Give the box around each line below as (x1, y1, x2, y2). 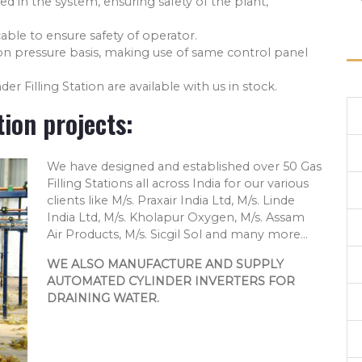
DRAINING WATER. (47, 291, 159, 306)
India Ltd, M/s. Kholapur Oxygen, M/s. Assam (47, 210, 305, 225)
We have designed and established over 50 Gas (47, 159, 322, 175)
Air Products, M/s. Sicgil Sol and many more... (47, 227, 308, 242)
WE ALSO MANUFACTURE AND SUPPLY (47, 257, 284, 272)
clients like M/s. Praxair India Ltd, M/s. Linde (47, 193, 295, 208)
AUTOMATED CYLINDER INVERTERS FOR (47, 274, 295, 289)
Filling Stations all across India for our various (47, 176, 309, 192)
